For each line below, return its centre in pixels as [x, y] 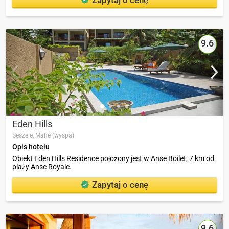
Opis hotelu [31, 146]
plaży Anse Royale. [42, 166]
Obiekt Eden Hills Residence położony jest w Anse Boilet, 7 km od [113, 158]
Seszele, [24, 135]
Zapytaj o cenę [120, 185]
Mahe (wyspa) [55, 135]
